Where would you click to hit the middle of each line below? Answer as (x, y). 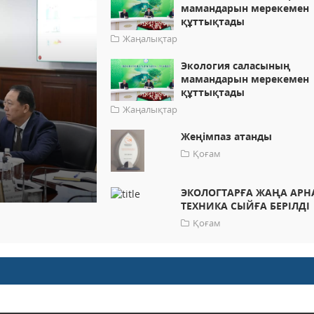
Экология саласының (236, 66)
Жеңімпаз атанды (227, 137)
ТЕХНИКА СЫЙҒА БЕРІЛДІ (246, 206)
